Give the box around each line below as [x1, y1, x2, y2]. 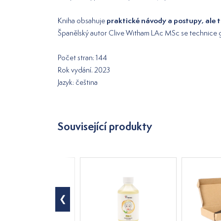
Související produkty [58, 119, 152, 134]
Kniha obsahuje [58, 16, 107, 26]
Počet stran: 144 [58, 53, 107, 63]
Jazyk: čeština [58, 77, 98, 87]
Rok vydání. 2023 [58, 65, 110, 75]
